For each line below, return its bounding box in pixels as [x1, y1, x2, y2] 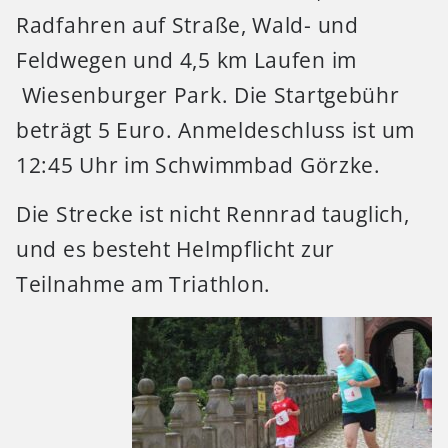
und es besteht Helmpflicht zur [16, 235, 336, 264]
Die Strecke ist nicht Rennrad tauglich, [16, 200, 410, 229]
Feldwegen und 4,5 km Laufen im [16, 45, 358, 74]
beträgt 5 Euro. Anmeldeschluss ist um [16, 115, 415, 144]
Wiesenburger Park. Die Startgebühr [16, 80, 400, 109]
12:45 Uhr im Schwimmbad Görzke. [16, 150, 381, 179]
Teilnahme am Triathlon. [16, 270, 272, 299]
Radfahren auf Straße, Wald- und [16, 10, 359, 39]
